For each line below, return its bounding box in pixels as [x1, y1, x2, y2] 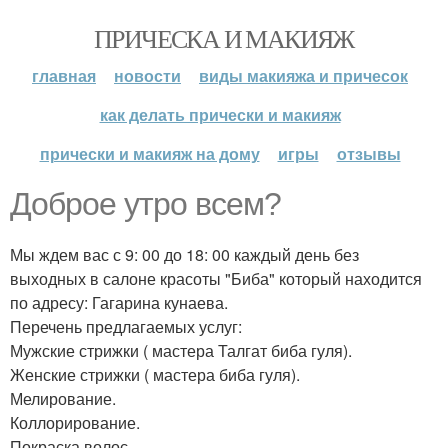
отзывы [336, 142, 401, 165]
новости [114, 64, 181, 87]
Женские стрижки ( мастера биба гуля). [10, 363, 300, 386]
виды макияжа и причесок [199, 64, 408, 87]
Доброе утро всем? [10, 186, 281, 222]
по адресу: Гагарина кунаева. [10, 291, 228, 314]
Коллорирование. [10, 411, 140, 434]
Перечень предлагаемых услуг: [10, 315, 242, 338]
